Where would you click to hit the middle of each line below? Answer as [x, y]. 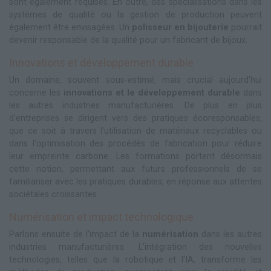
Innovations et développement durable [101, 63]
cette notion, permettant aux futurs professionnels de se [135, 169]
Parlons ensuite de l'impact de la [76, 235]
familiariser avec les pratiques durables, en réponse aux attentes [135, 182]
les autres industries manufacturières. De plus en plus [135, 106]
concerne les [36, 93]
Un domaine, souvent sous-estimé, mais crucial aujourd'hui [135, 80]
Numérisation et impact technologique [101, 217]
